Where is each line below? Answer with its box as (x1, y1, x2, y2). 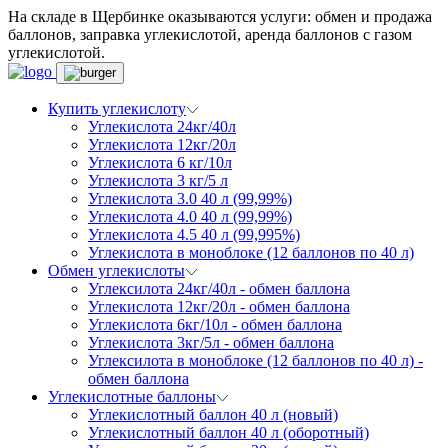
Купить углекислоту (48, 100, 186, 117)
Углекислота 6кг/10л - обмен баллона (88, 316, 342, 333)
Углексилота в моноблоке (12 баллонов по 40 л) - (88, 352, 423, 369)
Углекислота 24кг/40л (88, 118, 236, 135)
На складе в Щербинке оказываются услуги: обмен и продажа (8, 8, 432, 25)
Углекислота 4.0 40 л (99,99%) (88, 208, 292, 225)
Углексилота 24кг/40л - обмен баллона (88, 280, 350, 297)
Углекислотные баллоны (48, 388, 216, 405)
